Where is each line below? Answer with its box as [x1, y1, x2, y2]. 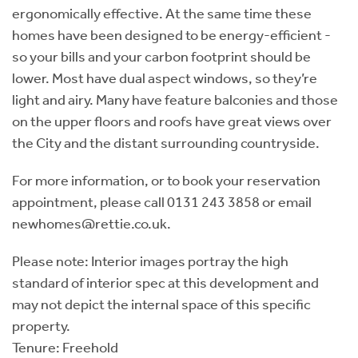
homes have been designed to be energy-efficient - [12, 26, 331, 44]
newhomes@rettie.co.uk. [12, 214, 171, 233]
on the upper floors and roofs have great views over [12, 112, 332, 130]
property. [12, 316, 70, 335]
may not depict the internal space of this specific [12, 295, 311, 313]
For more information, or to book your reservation [12, 171, 320, 189]
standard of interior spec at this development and [12, 273, 319, 292]
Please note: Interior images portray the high [12, 252, 288, 270]
